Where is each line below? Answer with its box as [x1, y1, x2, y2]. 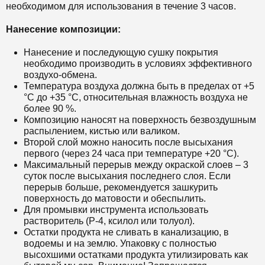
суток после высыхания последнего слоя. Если [24, 171, 231, 182]
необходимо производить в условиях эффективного [24, 59, 252, 69]
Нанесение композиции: [6, 24, 121, 35]
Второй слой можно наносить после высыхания [24, 137, 233, 148]
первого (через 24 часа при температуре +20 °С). [24, 148, 239, 159]
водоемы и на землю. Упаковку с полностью [24, 238, 216, 249]
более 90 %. [24, 104, 76, 114]
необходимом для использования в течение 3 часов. [6, 1, 236, 12]
